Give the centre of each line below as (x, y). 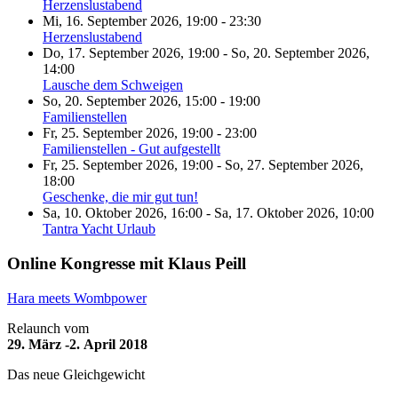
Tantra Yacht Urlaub (99, 229)
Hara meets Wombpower (77, 298)
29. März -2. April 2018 (77, 344)
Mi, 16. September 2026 (111, 21)
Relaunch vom (48, 328)
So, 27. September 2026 (292, 165)
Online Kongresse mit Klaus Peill (127, 263)
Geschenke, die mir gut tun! (120, 197)
